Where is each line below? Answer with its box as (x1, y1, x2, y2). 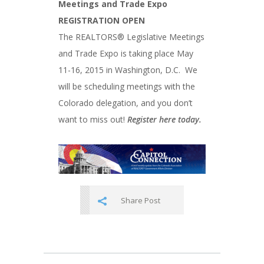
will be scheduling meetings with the (58, 81, 195, 92)
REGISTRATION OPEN (58, 15, 145, 26)
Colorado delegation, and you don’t (58, 97, 193, 108)
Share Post (121, 195, 160, 206)
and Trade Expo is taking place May (58, 48, 193, 59)
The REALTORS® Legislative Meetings (58, 31, 204, 42)
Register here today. (127, 114, 202, 125)
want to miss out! (58, 114, 127, 125)
